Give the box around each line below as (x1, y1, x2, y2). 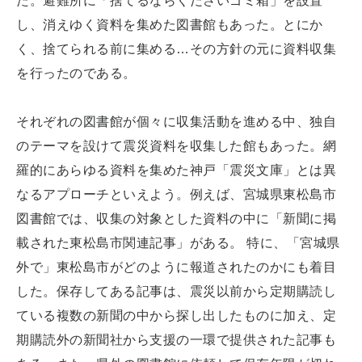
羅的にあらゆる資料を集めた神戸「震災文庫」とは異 (16, 162, 336, 177)
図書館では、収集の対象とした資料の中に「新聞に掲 (16, 211, 336, 225)
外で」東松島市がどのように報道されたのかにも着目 (16, 259, 336, 274)
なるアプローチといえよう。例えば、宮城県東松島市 (16, 187, 336, 201)
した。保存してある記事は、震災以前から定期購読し (16, 284, 336, 298)
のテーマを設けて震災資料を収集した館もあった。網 (16, 138, 336, 153)
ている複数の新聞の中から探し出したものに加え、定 (16, 308, 336, 322)
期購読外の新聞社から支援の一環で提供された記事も (16, 332, 336, 347)
